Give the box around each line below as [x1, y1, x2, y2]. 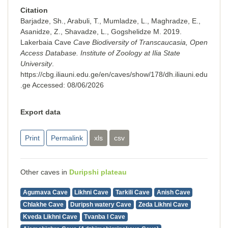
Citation [20, 6, 48, 14]
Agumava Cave [22, 189, 68, 196]
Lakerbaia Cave [20, 38, 73, 46]
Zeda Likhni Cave [138, 201, 188, 208]
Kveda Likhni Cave [22, 213, 77, 220]
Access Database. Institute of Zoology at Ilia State [20, 49, 180, 57]
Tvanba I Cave [84, 213, 126, 220]
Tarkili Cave [115, 189, 150, 196]
